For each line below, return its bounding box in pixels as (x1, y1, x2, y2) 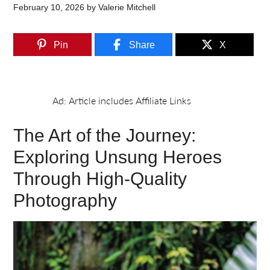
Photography (13, 190, 118, 210)
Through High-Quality (13, 169, 187, 189)
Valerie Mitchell (98, 2, 156, 12)
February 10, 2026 (13, 2, 85, 12)
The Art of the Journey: (13, 125, 196, 145)
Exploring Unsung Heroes (13, 147, 222, 167)
